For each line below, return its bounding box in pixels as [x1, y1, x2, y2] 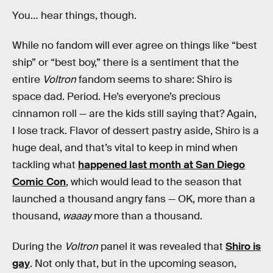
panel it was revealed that [98, 239, 225, 253]
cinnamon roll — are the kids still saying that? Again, [12, 107, 257, 121]
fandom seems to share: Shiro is [76, 73, 232, 87]
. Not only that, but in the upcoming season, [30, 257, 236, 270]
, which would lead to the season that [66, 175, 242, 189]
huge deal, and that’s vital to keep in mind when [12, 141, 238, 155]
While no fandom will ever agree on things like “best [12, 39, 257, 52]
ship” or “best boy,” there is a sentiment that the [12, 56, 239, 69]
